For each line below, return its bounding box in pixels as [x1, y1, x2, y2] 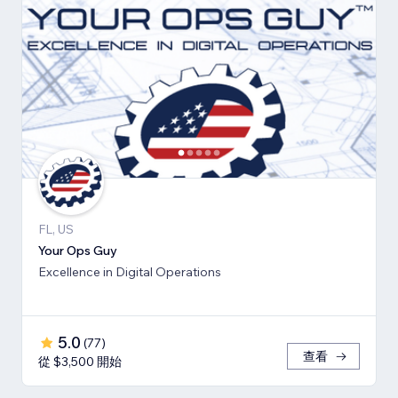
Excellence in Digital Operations [38, 263, 221, 280]
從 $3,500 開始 [38, 353, 122, 370]
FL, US [38, 220, 74, 237]
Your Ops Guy [38, 242, 117, 259]
